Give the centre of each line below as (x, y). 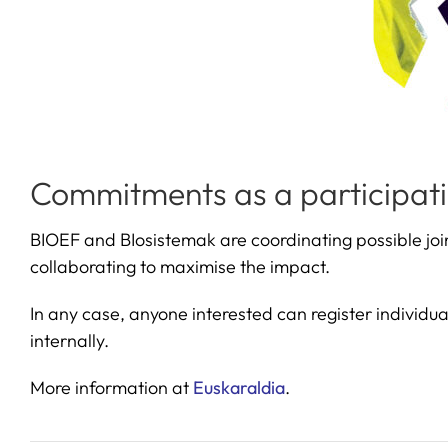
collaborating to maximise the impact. (179, 267)
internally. (69, 341)
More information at (111, 388)
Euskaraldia (238, 388)
